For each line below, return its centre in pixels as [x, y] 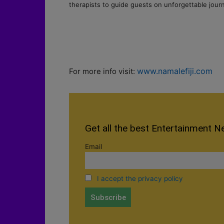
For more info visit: [103, 71]
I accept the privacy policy [140, 178]
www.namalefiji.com [175, 71]
